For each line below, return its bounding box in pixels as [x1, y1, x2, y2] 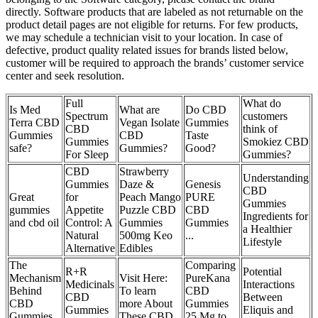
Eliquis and [243, 304, 293, 317]
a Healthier [243, 223, 292, 236]
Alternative [65, 242, 115, 255]
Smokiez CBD [243, 136, 309, 148]
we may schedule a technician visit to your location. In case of [6, 31, 283, 44]
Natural [65, 229, 99, 242]
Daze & [119, 178, 154, 191]
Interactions [243, 278, 295, 291]
